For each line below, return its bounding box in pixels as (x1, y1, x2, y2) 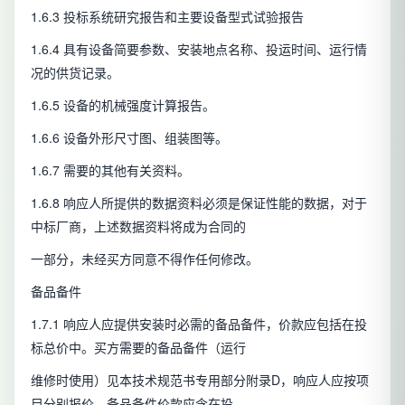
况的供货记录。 (31, 63, 119, 82)
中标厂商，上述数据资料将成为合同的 (31, 217, 246, 236)
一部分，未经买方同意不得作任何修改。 (31, 250, 259, 268)
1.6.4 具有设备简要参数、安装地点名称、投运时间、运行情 (31, 40, 367, 59)
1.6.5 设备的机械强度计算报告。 (31, 96, 215, 115)
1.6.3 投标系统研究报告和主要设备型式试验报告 (31, 7, 304, 26)
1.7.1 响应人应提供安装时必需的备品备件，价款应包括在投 (31, 315, 367, 334)
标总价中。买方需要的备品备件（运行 (31, 338, 246, 357)
